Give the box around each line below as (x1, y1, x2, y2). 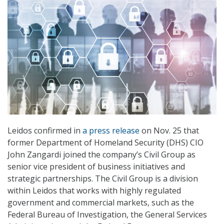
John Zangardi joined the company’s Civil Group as (7, 149, 195, 160)
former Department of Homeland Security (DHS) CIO (7, 137, 203, 148)
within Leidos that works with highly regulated (7, 185, 181, 196)
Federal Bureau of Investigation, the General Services (7, 209, 207, 220)
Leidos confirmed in (7, 125, 82, 136)
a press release (82, 125, 139, 136)
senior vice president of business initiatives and (7, 161, 185, 172)
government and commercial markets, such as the (7, 197, 194, 208)
